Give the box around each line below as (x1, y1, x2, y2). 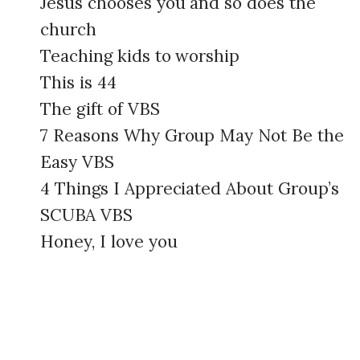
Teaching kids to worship (40, 45, 240, 67)
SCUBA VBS (40, 204, 133, 226)
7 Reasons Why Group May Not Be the (40, 125, 344, 146)
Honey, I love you (40, 231, 178, 252)
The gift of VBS (40, 98, 160, 120)
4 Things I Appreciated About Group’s (40, 178, 339, 199)
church (40, 18, 96, 40)
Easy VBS (40, 151, 114, 173)
